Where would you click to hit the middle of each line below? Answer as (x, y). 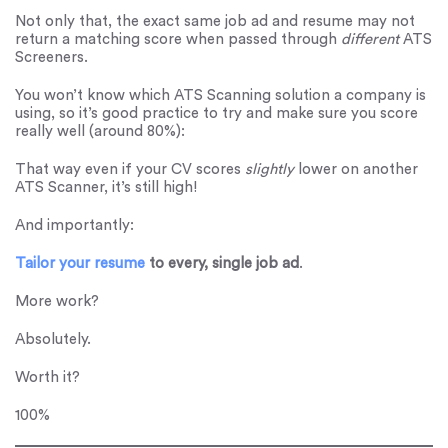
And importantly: (74, 225)
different (372, 39)
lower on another (358, 169)
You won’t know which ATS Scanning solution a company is (220, 95)
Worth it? (47, 377)
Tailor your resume (80, 263)
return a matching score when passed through (178, 39)
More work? (57, 301)
